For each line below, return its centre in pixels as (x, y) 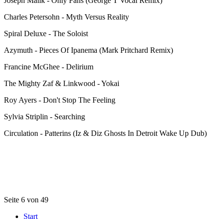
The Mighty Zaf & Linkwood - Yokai (62, 83)
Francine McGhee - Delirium (49, 66)
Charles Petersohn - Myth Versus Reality (66, 17)
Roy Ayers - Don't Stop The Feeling (60, 100)
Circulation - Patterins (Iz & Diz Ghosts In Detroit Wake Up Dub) (105, 133)
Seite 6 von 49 (26, 199)
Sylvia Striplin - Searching (44, 116)
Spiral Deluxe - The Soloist (46, 33)
